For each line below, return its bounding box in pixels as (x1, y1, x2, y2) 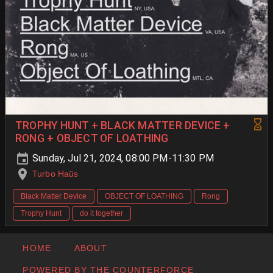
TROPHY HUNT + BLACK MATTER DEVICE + (15, 119, 230, 132)
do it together (80, 209, 123, 218)
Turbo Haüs (32, 168, 79, 179)
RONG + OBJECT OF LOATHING (15, 132, 169, 144)
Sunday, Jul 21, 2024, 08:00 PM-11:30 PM (30, 152, 214, 164)
